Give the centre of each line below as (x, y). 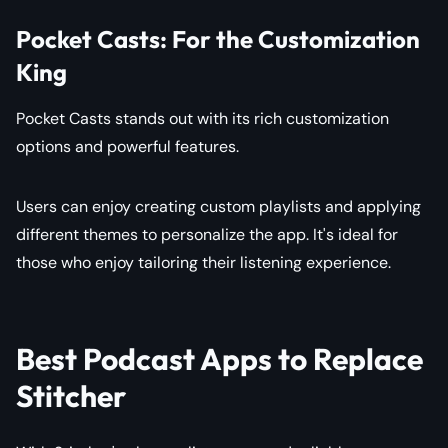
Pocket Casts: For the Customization (218, 38)
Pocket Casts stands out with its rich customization (202, 118)
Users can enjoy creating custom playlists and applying (218, 206)
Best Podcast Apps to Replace (219, 358)
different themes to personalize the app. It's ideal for (207, 234)
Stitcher (71, 395)
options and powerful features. (127, 146)
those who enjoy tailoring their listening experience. (203, 262)
